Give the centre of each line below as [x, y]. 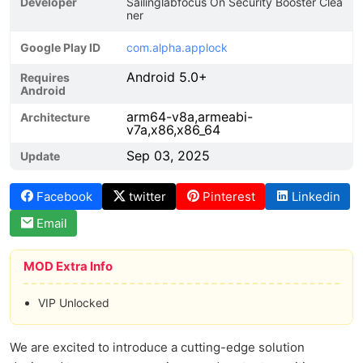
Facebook [64, 196]
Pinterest [229, 196]
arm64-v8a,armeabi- [190, 117]
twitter [147, 196]
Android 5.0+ [167, 77]
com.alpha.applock [177, 47]
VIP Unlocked [74, 303]
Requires [45, 77]
